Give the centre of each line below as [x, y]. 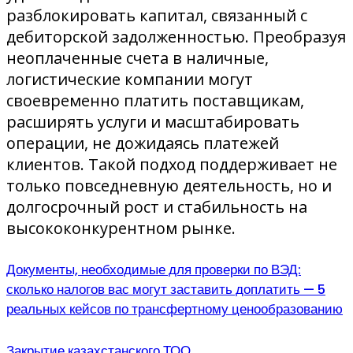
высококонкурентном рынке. [121, 228]
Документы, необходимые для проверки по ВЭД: [154, 270]
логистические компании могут [130, 79]
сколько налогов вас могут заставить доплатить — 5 [166, 290]
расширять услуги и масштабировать [153, 121]
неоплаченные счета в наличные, [137, 58]
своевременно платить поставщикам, [155, 100]
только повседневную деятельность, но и [169, 185]
